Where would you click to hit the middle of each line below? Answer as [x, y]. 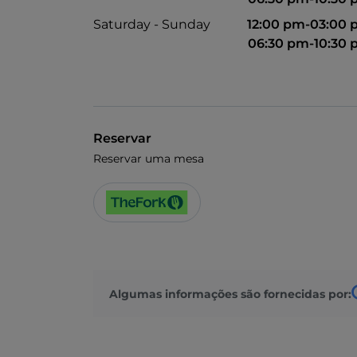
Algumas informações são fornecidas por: [230, 294]
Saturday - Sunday [152, 25]
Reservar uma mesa [149, 159]
